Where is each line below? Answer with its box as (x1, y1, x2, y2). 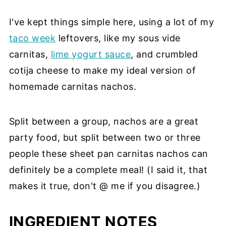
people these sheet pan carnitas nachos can (9, 148, 208, 159)
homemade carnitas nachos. (9, 81, 137, 92)
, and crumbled (131, 48, 198, 60)
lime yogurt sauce (50, 48, 131, 60)
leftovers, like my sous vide (55, 32, 181, 43)
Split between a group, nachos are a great (9, 116, 199, 127)
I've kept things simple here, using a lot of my (9, 16, 214, 27)
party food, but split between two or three (9, 132, 201, 143)
